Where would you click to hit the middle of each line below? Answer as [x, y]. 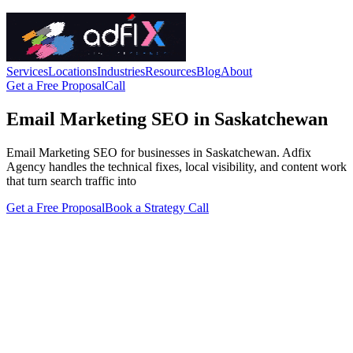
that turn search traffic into [71, 180]
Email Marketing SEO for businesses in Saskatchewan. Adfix [159, 152]
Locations [72, 71]
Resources [171, 71]
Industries [121, 71]
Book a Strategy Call [157, 207]
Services [27, 71]
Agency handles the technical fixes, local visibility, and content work [176, 166]
